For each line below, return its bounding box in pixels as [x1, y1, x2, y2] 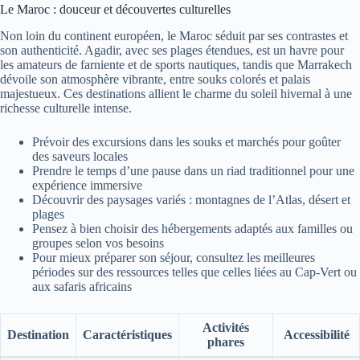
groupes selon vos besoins [32, 235, 164, 250]
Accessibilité [283, 327, 350, 342]
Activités [202, 320, 249, 334]
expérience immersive [32, 178, 142, 192]
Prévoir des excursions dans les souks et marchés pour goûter [32, 134, 341, 149]
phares [207, 334, 244, 349]
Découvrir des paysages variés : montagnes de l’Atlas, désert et [32, 192, 350, 207]
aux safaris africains [32, 279, 132, 293]
